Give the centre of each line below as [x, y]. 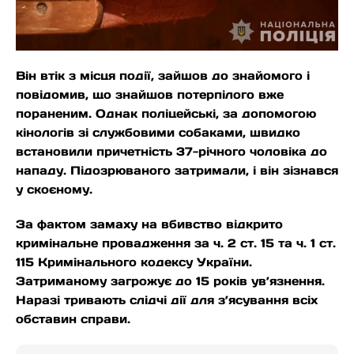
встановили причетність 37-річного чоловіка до [171, 152]
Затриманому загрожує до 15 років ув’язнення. [170, 281]
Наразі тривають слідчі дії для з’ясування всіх [167, 300]
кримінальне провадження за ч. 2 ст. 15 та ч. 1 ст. [176, 243]
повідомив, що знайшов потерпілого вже [150, 95]
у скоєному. [54, 190]
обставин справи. [73, 319]
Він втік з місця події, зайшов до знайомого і [163, 76]
